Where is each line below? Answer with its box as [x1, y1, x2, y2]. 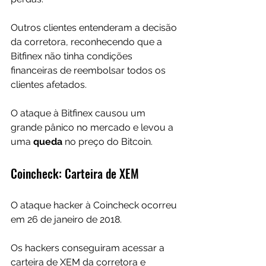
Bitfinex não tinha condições [11, 50, 135, 62]
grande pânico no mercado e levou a [11, 122, 176, 134]
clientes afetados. [11, 79, 87, 91]
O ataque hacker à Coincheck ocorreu [11, 199, 179, 211]
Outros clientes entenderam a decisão [11, 22, 179, 34]
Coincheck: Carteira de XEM [11, 164, 139, 183]
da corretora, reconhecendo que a [11, 36, 164, 48]
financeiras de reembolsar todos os [11, 65, 168, 77]
